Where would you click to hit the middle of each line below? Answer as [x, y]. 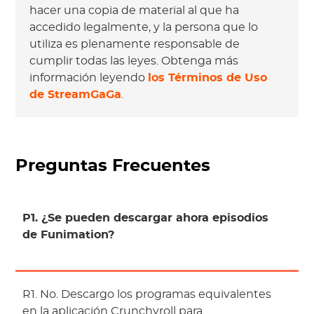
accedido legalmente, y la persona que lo [144, 28]
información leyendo [89, 78]
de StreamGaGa [76, 95]
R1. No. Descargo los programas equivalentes [147, 295]
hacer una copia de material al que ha [135, 11]
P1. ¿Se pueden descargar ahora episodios [146, 218]
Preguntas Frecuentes [113, 166]
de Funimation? [69, 235]
